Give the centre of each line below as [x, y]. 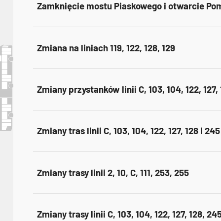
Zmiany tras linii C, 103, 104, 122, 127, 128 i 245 [129, 131]
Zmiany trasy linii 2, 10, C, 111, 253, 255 [113, 172]
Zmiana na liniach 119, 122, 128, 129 [106, 47]
